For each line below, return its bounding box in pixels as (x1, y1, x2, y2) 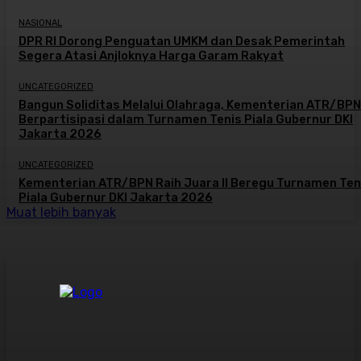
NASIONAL (19, 18, 62, 29)
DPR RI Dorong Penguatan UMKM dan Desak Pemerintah (19, 34, 345, 49)
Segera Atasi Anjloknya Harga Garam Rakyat (19, 48, 284, 64)
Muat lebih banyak (6, 205, 116, 221)
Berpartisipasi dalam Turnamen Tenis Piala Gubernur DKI (19, 112, 353, 127)
